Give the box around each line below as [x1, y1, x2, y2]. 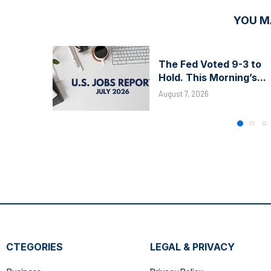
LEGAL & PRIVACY [150, 240, 235, 253]
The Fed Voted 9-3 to [158, 58, 261, 71]
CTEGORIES [6, 240, 63, 253]
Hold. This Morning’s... [158, 71, 266, 84]
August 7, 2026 [158, 89, 209, 99]
